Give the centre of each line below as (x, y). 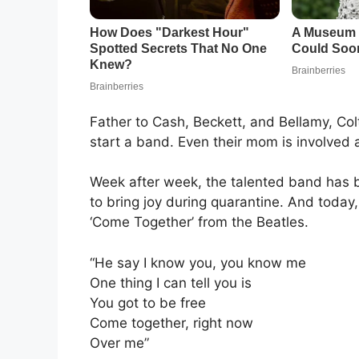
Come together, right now (171, 323)
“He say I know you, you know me (198, 262)
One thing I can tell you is (171, 282)
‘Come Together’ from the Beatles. (199, 222)
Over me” (119, 343)
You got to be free (148, 303)
